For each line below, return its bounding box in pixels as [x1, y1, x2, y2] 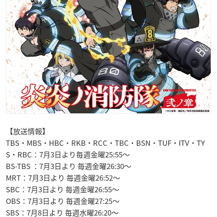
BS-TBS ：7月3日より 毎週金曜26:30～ [6, 161, 131, 172]
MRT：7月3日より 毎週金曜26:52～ [6, 172, 120, 184]
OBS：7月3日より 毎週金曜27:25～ [6, 196, 120, 207]
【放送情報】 [6, 126, 49, 137]
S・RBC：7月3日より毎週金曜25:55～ [6, 149, 130, 160]
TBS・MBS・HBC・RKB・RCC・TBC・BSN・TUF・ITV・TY [6, 138, 205, 149]
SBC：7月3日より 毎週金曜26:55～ [6, 184, 119, 195]
